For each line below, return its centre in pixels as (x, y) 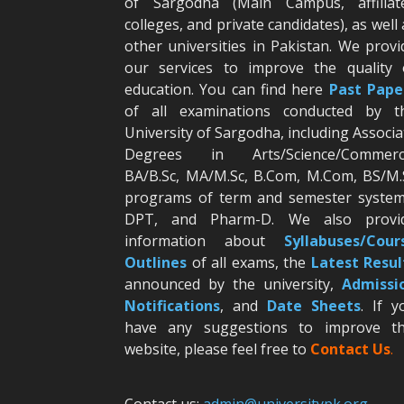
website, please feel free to (217, 349)
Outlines (156, 262)
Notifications (172, 306)
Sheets (336, 306)
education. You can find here (227, 89)
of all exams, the (249, 262)
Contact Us (350, 349)
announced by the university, (233, 284)
